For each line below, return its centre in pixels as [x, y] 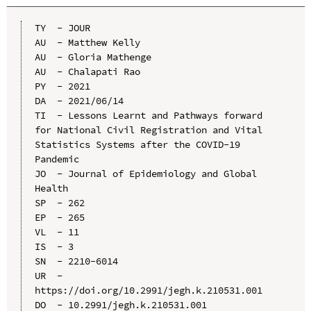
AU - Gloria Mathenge [93, 57]
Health [51, 188]
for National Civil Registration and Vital [148, 130]
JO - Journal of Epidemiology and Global [145, 174]
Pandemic [57, 159]
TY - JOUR [62, 28]
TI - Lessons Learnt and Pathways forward [148, 116]
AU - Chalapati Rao [87, 72]
